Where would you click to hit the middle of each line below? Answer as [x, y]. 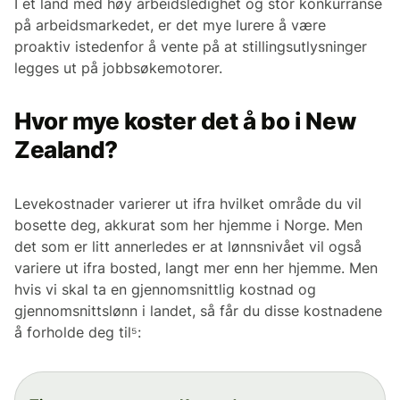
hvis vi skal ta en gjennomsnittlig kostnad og [165, 290]
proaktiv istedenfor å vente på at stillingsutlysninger [191, 47]
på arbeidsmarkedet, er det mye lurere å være [170, 25]
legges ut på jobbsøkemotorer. [118, 68]
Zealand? [66, 150]
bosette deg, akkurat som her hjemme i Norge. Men [188, 225]
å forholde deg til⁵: [78, 333]
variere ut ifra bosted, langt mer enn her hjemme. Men [196, 268]
